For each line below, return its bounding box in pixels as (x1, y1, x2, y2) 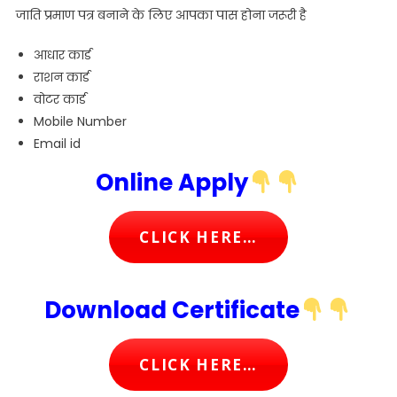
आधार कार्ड (33, 46, 91, 65)
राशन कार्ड (33, 68, 90, 87)
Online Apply (96, 167, 249, 199)
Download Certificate (44, 294, 300, 327)
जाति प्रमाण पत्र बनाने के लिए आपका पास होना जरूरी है (15, 6, 307, 25)
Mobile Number (33, 113, 127, 131)
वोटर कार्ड (33, 90, 86, 109)
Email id (33, 135, 81, 153)
